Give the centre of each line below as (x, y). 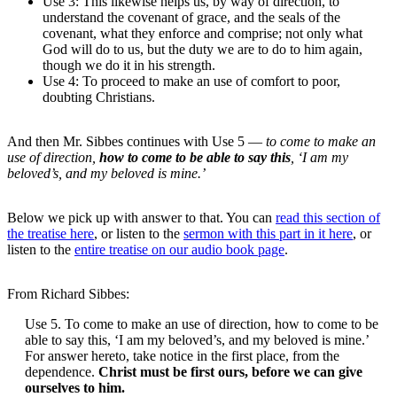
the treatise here (51, 234)
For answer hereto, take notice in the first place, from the (182, 356)
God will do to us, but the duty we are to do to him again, (202, 50)
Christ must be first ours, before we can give (230, 372)
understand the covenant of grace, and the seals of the (191, 18)
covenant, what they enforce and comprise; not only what (202, 34)
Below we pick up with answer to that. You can (141, 218)
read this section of (328, 218)
